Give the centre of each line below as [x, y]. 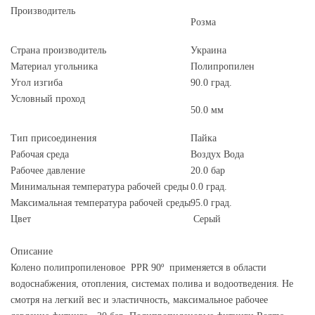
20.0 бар [208, 170]
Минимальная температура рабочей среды [99, 186]
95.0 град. [211, 202]
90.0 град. [211, 82]
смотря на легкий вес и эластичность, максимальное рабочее [139, 300]
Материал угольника [54, 66]
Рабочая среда [40, 154]
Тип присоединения [53, 138]
